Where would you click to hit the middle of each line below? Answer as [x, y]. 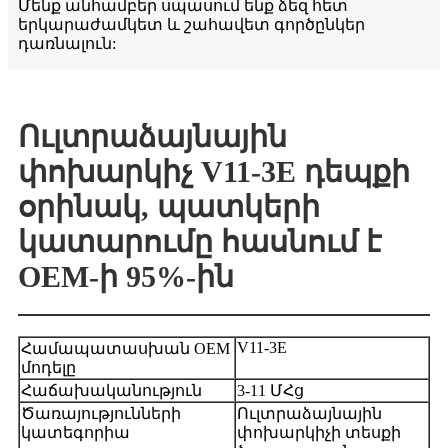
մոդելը [48, 368]
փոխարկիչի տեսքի [319, 433]
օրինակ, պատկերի [169, 207]
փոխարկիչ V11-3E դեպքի [214, 172]
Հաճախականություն [111, 391]
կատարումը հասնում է [199, 242]
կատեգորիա [75, 433]
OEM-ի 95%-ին [126, 277]
